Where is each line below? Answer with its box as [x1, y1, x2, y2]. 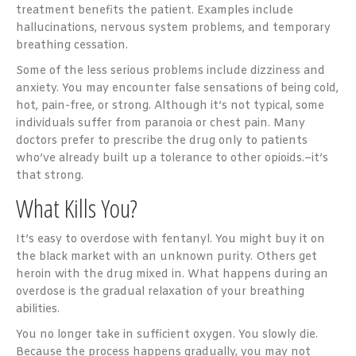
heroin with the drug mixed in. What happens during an [16, 266, 328, 282]
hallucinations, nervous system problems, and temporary [16, 20, 331, 36]
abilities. [16, 301, 60, 317]
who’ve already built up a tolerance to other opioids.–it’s [16, 150, 328, 166]
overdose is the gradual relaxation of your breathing [16, 284, 304, 300]
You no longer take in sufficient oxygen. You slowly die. [16, 327, 318, 342]
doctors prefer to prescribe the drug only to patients [16, 133, 308, 149]
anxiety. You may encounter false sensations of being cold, [16, 80, 339, 96]
